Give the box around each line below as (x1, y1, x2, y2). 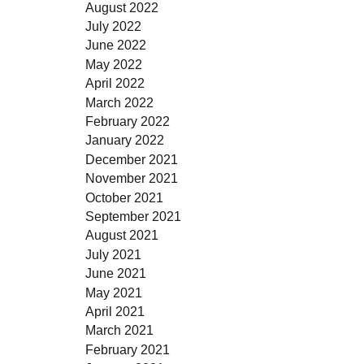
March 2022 (84, 94, 154, 110)
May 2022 (84, 56, 142, 71)
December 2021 (84, 151, 178, 167)
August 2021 (84, 227, 158, 243)
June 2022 (84, 37, 146, 53)
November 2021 (84, 171, 178, 186)
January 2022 (84, 132, 164, 148)
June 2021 (84, 266, 146, 281)
